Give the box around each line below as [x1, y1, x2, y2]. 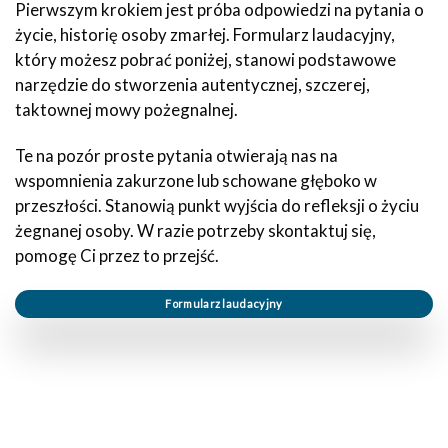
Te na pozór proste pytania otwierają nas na [15, 145, 338, 167]
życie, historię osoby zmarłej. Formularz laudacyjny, [15, 23, 395, 45]
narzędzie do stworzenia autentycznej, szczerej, [15, 73, 370, 95]
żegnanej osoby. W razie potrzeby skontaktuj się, [15, 220, 376, 242]
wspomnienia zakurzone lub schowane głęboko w [15, 170, 377, 192]
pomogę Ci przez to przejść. [15, 245, 219, 267]
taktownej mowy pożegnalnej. [15, 98, 238, 120]
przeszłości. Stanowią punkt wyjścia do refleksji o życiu [15, 195, 419, 217]
